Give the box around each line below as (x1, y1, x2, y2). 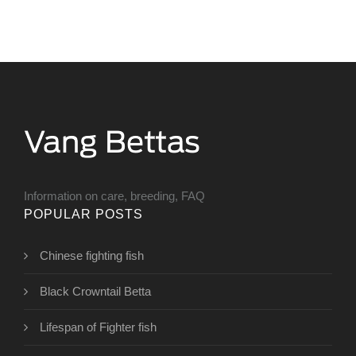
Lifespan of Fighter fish (40, 320, 157, 335)
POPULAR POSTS (24, 207, 143, 222)
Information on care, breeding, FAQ (24, 189, 205, 203)
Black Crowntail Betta (40, 284, 151, 299)
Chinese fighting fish (40, 249, 144, 263)
